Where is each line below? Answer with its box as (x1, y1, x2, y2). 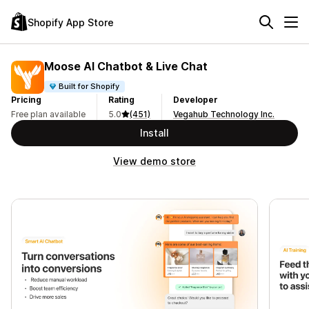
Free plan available (11, 109, 86, 119)
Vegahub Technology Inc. (173, 109, 275, 119)
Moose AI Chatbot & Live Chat (44, 59, 208, 73)
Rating (108, 94, 134, 105)
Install (140, 127, 169, 139)
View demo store (113, 155, 196, 167)
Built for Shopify (59, 81, 120, 91)
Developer (173, 94, 218, 105)
